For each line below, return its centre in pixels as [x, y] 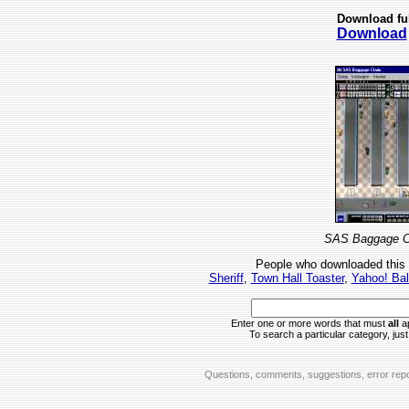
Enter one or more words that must [309, 324]
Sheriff [226, 278]
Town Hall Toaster [297, 278]
